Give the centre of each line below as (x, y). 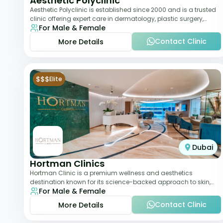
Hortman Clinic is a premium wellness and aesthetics (111, 173)
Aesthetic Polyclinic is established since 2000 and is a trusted (123, 10)
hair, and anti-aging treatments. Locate (91, 191)
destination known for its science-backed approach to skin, (120, 182)
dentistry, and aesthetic (66, 28)
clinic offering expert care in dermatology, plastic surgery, (117, 19)
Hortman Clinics (67, 164)
